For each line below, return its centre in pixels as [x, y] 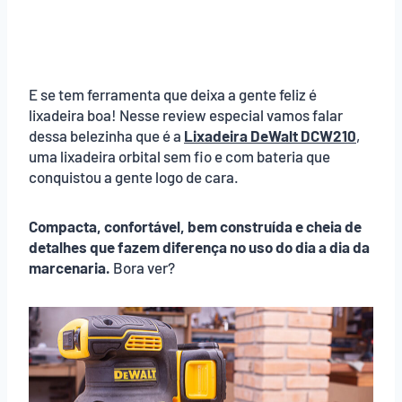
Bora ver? [143, 267]
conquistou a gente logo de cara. [134, 176]
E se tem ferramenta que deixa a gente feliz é [173, 94]
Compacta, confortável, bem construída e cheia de [195, 226]
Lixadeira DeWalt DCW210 [270, 135]
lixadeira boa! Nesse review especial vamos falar [186, 114]
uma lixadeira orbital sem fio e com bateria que [179, 156]
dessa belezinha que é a [106, 135]
